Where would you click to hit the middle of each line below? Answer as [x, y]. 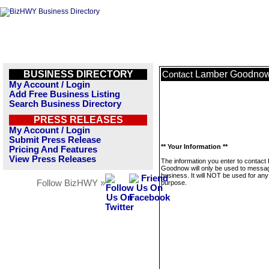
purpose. [174, 183]
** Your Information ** [194, 147]
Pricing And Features [53, 150]
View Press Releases [53, 159]
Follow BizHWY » [71, 183]
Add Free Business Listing [65, 94]
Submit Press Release [55, 140]
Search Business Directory [65, 104]
